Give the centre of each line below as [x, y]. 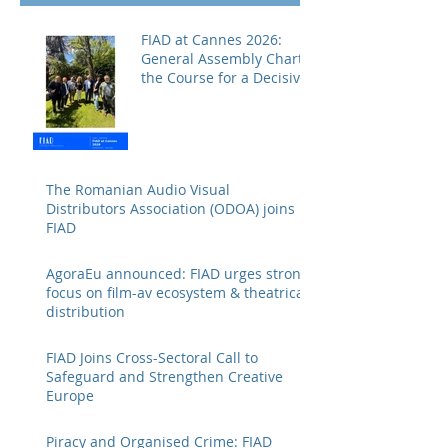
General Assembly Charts [225, 58]
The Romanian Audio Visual [138, 189]
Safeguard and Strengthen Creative [164, 376]
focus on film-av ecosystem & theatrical [177, 292]
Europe [70, 395]
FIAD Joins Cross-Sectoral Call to [152, 357]
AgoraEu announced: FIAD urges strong [177, 273]
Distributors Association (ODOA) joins [170, 208]
